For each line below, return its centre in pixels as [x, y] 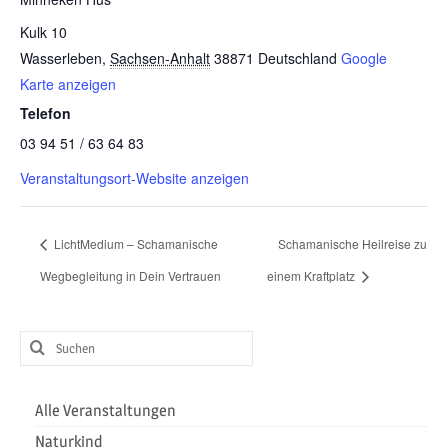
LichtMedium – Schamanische [134, 244]
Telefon [45, 113]
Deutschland [297, 58]
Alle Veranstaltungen [105, 410]
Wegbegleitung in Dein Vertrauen [130, 275]
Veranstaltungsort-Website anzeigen [134, 178]
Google [364, 58]
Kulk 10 [43, 32]
